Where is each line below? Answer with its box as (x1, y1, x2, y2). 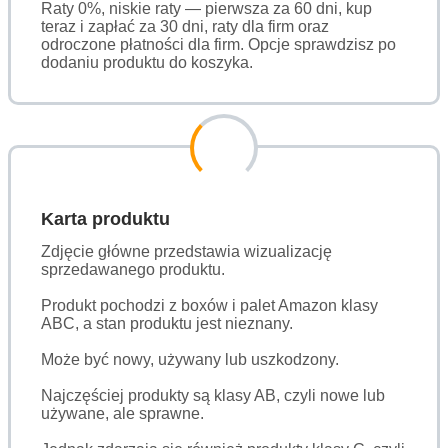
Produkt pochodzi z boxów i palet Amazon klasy (41, 296, 378, 314)
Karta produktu (41, 208, 170, 229)
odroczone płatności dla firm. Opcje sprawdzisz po (41, 35, 396, 53)
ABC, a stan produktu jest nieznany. (41, 314, 293, 332)
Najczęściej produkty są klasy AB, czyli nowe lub (41, 386, 385, 404)
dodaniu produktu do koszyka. (41, 53, 253, 71)
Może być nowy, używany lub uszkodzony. (41, 350, 339, 368)
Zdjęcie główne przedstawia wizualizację (41, 242, 332, 260)
